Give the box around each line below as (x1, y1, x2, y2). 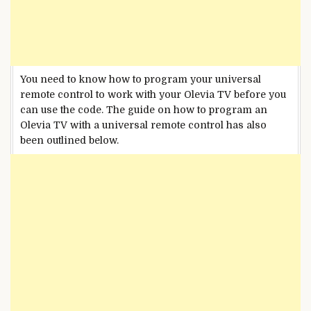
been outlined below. (20, 134, 119, 146)
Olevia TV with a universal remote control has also (20, 119, 267, 131)
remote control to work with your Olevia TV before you (20, 88, 286, 100)
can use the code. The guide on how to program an (20, 103, 267, 115)
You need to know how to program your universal (20, 73, 261, 85)
